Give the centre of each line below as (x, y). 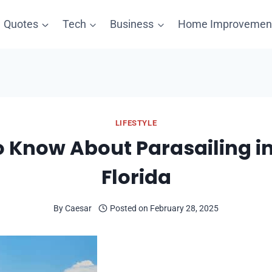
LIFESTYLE (136, 123)
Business (132, 24)
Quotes (21, 24)
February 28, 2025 (185, 208)
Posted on (129, 208)
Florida (136, 177)
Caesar (78, 208)
